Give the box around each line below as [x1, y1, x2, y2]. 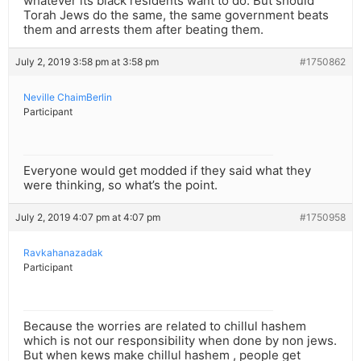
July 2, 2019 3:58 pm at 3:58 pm [15, 56, 159, 68]
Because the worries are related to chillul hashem [23, 318, 306, 334]
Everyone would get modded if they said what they [23, 163, 311, 179]
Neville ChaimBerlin [23, 91, 112, 104]
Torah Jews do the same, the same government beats [23, 7, 329, 23]
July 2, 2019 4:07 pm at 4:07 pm [15, 211, 160, 224]
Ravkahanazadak [23, 247, 103, 259]
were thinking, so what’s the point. [23, 177, 218, 193]
